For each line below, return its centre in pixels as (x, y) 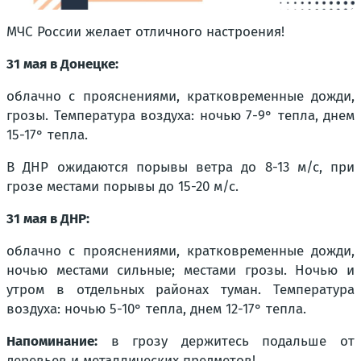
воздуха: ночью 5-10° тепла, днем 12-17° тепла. (156, 309)
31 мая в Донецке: (62, 64)
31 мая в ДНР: (48, 219)
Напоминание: (52, 341)
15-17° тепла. (47, 135)
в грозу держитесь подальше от (226, 341)
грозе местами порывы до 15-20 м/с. (122, 187)
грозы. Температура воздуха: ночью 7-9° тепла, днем (180, 116)
